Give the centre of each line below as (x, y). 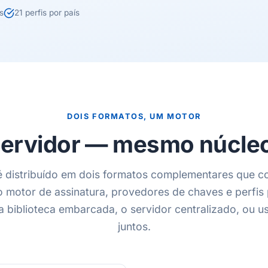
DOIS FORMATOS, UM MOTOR (134, 116)
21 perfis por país (47, 13)
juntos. (134, 226)
